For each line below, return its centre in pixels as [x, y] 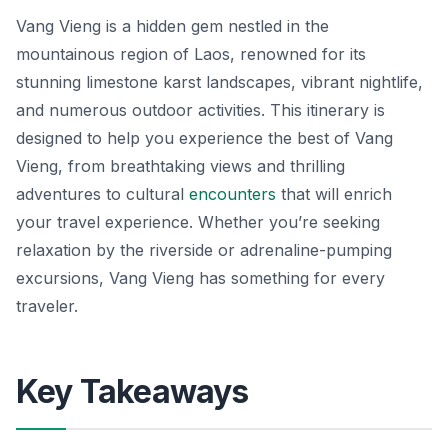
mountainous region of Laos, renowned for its [191, 54]
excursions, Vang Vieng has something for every [200, 278]
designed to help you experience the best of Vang [204, 138]
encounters [232, 194]
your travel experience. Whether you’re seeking [198, 222]
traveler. [47, 306]
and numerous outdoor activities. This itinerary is [200, 110]
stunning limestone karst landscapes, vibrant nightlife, [219, 82]
